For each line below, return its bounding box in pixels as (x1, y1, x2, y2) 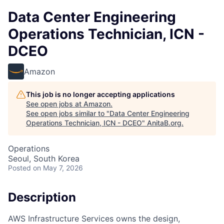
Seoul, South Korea (8, 153, 79, 163)
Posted (8, 163, 31, 172)
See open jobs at (26, 99, 83, 108)
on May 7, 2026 (33, 163, 83, 172)
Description (8, 190, 76, 204)
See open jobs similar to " (26, 109, 109, 117)
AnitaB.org (147, 118, 181, 127)
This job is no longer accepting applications (26, 90, 175, 98)
